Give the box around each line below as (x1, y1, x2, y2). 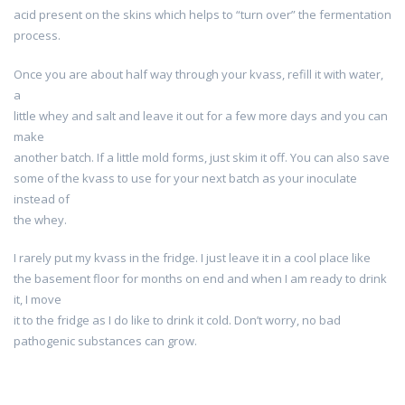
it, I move (14, 291, 61, 308)
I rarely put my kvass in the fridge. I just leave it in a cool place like (14, 250, 371, 267)
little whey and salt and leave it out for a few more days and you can (14, 107, 388, 124)
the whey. (14, 211, 67, 228)
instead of (14, 190, 70, 207)
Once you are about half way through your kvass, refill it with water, (14, 65, 383, 82)
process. (14, 27, 61, 44)
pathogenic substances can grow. (14, 333, 197, 350)
